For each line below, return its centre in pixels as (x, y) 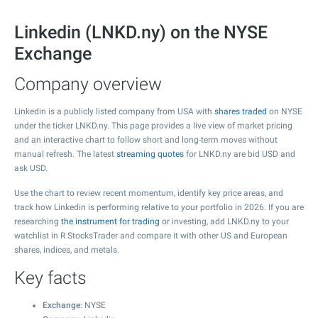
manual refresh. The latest (65, 154)
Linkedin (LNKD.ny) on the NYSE (141, 32)
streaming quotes (150, 154)
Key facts (50, 278)
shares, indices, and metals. (67, 250)
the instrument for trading (110, 221)
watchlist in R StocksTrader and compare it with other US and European (151, 236)
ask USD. (31, 168)
